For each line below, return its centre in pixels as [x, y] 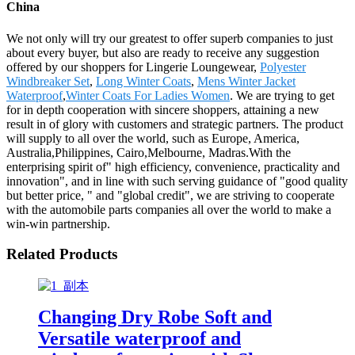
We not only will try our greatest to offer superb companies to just [170, 38]
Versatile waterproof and [139, 338]
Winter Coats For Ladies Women [148, 95]
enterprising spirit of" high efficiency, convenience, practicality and [173, 166]
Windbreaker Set [48, 81]
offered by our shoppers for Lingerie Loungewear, [133, 67]
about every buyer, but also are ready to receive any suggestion [163, 52]
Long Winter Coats [143, 81]
